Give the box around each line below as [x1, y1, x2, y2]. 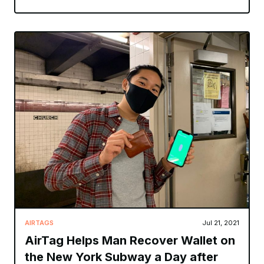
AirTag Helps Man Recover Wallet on [25, 233, 235, 247]
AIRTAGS [25, 218, 54, 227]
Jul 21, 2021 [202, 218, 239, 227]
